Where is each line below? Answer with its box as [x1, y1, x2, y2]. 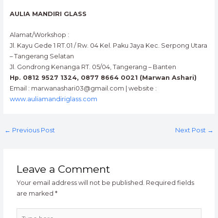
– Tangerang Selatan [9, 52, 74, 60]
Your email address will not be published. [17, 179, 145, 187]
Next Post [175, 126, 208, 134]
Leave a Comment [17, 163, 110, 176]
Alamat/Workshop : [9, 31, 69, 38]
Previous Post [10, 126, 55, 134]
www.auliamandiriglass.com [9, 95, 97, 103]
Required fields [146, 179, 195, 187]
